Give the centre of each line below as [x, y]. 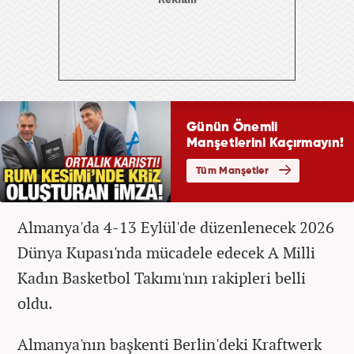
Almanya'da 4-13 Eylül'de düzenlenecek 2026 [176, 227]
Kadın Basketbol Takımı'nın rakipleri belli [162, 277]
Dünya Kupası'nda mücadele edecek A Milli [166, 252]
